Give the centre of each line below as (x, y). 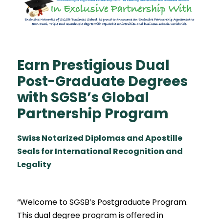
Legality (34, 164)
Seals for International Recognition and (100, 151)
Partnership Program (93, 113)
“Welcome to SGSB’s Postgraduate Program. (102, 202)
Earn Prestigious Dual (93, 65)
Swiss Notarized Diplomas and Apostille (100, 138)
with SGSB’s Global (83, 97)
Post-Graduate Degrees (102, 81)
